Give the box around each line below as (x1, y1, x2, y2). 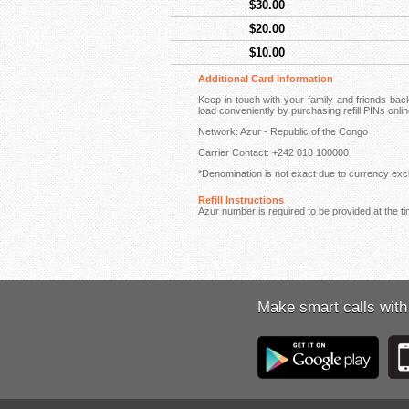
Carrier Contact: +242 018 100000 (198, 147, 349, 158)
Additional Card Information (198, 73, 333, 84)
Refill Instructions (198, 194, 284, 205)
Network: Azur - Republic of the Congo (198, 126, 368, 137)
